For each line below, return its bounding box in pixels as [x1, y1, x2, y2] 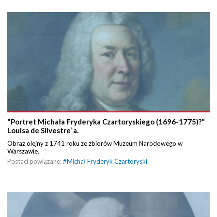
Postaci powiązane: [7, 157, 63, 165]
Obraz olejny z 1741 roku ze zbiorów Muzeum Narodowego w [7, 139, 183, 147]
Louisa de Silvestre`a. [7, 125, 78, 135]
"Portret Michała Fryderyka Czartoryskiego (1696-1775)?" [7, 117, 205, 126]
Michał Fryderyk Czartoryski [67, 157, 147, 165]
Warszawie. [7, 147, 41, 155]
